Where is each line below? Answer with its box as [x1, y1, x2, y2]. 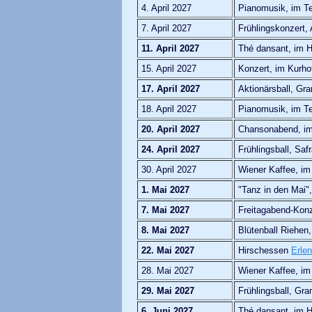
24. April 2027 [141, 143, 200, 155]
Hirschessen [238, 244, 291, 256]
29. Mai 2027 [141, 285, 194, 296]
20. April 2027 [141, 123, 200, 134]
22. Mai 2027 [141, 244, 194, 256]
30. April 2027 [141, 164, 196, 175]
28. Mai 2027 [141, 265, 194, 276]
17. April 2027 [141, 83, 200, 94]
